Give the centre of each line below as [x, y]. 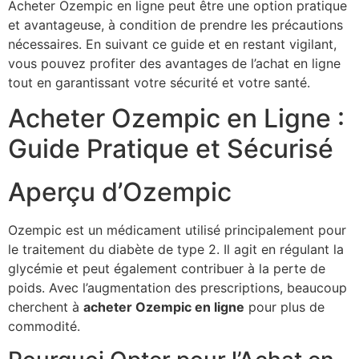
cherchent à [46, 307]
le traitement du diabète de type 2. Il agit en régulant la [176, 250]
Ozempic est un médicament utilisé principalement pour [177, 230]
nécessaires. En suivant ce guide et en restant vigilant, [172, 44]
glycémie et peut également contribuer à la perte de [167, 269]
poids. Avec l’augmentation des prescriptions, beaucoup [177, 288]
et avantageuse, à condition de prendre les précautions [175, 24]
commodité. [44, 327]
